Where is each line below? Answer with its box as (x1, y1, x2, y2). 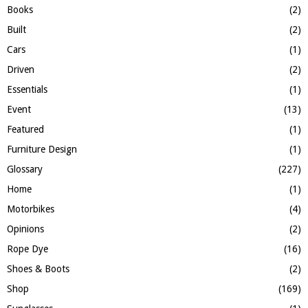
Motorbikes (7, 203, 54, 215)
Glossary (7, 164, 43, 175)
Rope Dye (7, 243, 48, 255)
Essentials (7, 84, 47, 96)
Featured (7, 124, 44, 135)
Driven (7, 64, 34, 76)
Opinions (7, 223, 44, 235)
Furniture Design (7, 144, 77, 155)
